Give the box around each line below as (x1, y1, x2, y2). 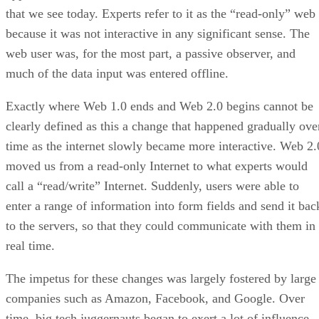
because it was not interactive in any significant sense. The (6, 26, 310, 41)
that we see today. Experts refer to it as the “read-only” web (6, 6, 315, 21)
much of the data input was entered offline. (6, 66, 229, 81)
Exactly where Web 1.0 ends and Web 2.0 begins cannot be (6, 99, 313, 114)
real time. (6, 239, 55, 253)
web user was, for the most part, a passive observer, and (6, 46, 296, 61)
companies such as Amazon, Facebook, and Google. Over (6, 291, 305, 306)
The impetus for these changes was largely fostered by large (6, 271, 316, 286)
